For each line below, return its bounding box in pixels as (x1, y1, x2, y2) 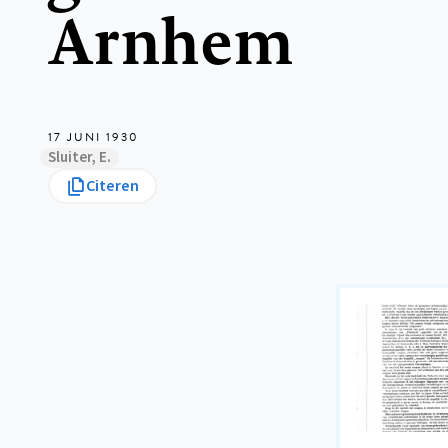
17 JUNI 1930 (48, 128, 139, 147)
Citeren (86, 175, 139, 198)
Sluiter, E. (48, 147, 111, 169)
